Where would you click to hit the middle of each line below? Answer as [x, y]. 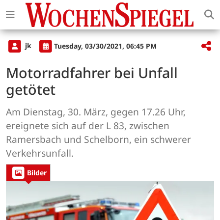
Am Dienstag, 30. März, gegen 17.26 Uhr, [96, 112]
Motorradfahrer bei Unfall [92, 73]
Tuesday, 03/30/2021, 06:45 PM [105, 46]
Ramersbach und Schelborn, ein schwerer [98, 139]
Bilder [37, 173]
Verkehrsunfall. [40, 153]
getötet [31, 89]
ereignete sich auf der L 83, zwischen [88, 126]
